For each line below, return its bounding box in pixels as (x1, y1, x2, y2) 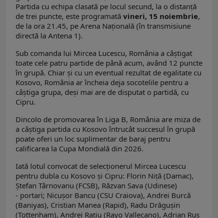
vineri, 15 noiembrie (123, 11, 198, 21)
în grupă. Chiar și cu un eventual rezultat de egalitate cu (16, 67, 201, 77)
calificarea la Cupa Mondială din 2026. (16, 143, 144, 153)
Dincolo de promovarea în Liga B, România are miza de (16, 114, 200, 124)
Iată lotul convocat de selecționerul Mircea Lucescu (16, 161, 186, 171)
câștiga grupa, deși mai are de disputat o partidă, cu (16, 87, 189, 97)
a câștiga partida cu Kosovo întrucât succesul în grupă (16, 124, 195, 134)
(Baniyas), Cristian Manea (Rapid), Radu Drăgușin (16, 200, 180, 210)
